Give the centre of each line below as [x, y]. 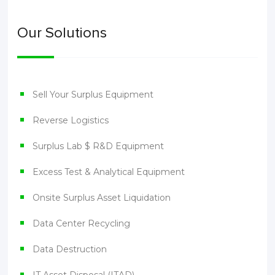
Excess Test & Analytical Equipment [109, 172]
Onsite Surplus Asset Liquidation [102, 198]
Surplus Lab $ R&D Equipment [99, 146]
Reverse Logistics [71, 121]
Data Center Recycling [82, 224]
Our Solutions [62, 33]
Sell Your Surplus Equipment [93, 95]
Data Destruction [70, 250]
